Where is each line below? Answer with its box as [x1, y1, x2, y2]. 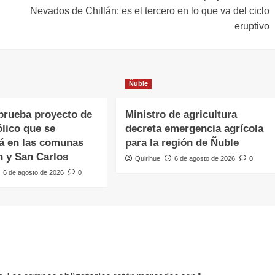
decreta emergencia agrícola [125, 123, 264, 135]
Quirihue [135, 155, 161, 163]
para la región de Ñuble [125, 137, 239, 149]
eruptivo [234, 21, 269, 32]
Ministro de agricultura [125, 109, 238, 121]
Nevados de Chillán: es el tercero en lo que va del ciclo [29, 6, 269, 17]
